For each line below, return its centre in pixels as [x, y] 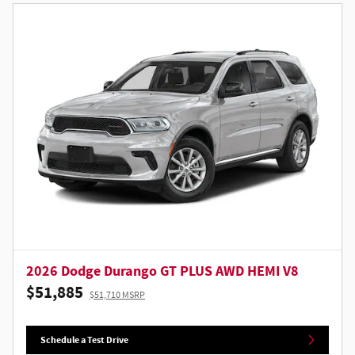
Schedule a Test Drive [85, 340]
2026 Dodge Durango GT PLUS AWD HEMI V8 [162, 272]
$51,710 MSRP [117, 296]
